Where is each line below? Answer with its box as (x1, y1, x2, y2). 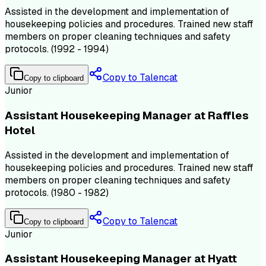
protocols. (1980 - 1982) (5, 186, 109, 199)
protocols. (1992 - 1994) (5, 43, 109, 56)
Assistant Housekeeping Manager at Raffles (5, 108, 249, 123)
